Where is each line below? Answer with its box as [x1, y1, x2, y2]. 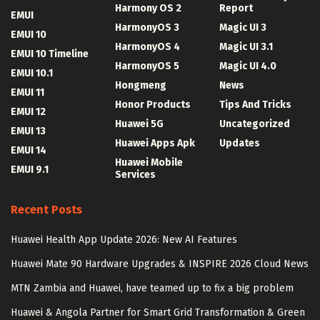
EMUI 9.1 [11, 164, 49, 176]
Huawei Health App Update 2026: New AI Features [11, 234, 237, 246]
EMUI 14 [11, 144, 46, 157]
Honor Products [115, 99, 191, 111]
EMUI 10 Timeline [11, 48, 89, 61]
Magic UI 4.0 [219, 60, 276, 73]
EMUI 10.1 [11, 67, 53, 80]
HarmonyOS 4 [115, 41, 180, 54]
